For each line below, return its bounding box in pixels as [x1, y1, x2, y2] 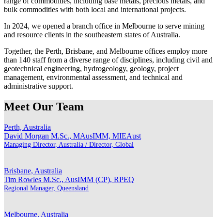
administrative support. [4, 81, 73, 90]
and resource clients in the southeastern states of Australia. [4, 30, 180, 39]
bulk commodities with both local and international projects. [4, 5, 186, 14]
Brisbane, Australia [4, 166, 62, 175]
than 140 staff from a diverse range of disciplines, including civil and [4, 55, 213, 64]
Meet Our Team [4, 100, 84, 113]
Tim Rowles [4, 175, 43, 184]
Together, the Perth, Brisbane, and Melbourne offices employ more [4, 46, 207, 55]
